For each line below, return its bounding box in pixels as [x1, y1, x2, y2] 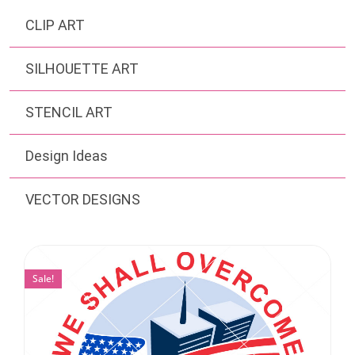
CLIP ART [25, 17, 85, 34]
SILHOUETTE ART [25, 60, 139, 78]
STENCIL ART [25, 104, 113, 121]
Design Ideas [25, 147, 108, 165]
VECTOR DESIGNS [25, 191, 140, 208]
